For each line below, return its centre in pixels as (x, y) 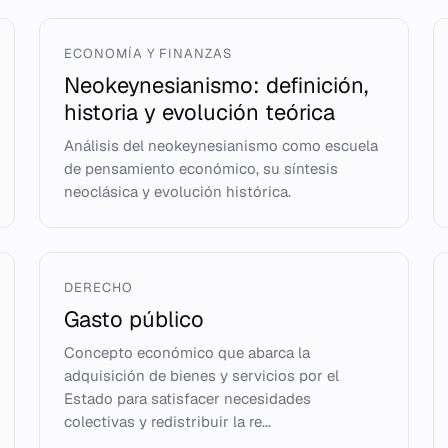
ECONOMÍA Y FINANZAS (148, 53)
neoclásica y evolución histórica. (177, 191)
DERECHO (98, 287)
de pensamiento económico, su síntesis (200, 168)
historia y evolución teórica (199, 112)
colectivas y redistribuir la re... (167, 421)
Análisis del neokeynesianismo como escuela (220, 145)
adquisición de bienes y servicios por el (201, 375)
